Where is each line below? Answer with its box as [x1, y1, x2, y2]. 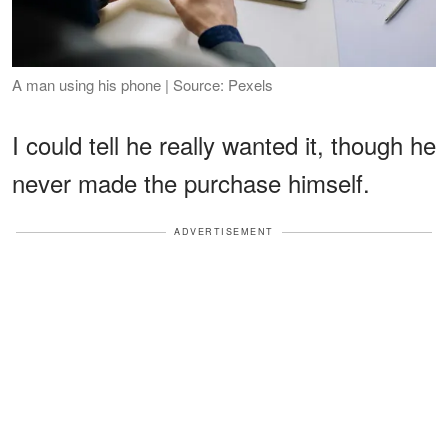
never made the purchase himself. [12, 165, 370, 201]
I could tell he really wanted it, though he [12, 127, 436, 163]
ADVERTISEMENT [174, 225, 274, 239]
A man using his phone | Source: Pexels [12, 74, 273, 96]
